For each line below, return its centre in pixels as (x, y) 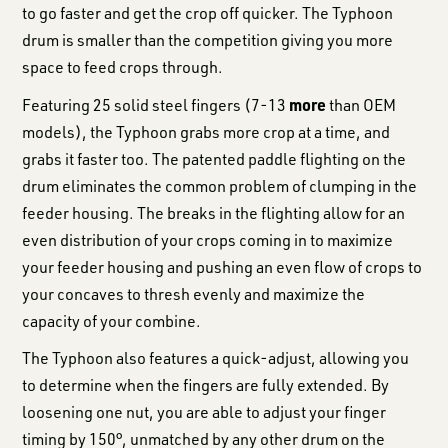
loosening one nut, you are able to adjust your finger (204, 411)
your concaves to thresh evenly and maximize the (194, 293)
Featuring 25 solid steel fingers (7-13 (156, 104)
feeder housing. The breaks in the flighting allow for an (214, 212)
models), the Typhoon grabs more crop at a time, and (206, 131)
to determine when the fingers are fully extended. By (206, 384)
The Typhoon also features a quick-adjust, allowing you (216, 357)
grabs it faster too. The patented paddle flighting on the (214, 158)
